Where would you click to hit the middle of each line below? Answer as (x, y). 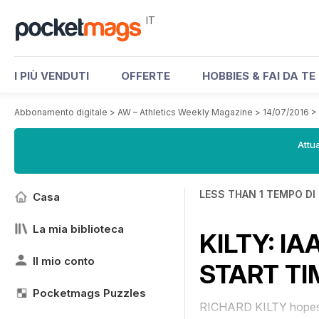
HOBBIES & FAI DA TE (259, 76)
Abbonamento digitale (61, 112)
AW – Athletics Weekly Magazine (185, 112)
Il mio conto (64, 261)
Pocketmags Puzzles (89, 293)
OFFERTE (146, 76)
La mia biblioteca (78, 229)
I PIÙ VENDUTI (52, 76)
